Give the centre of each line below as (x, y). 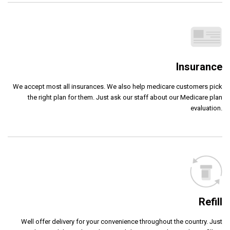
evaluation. (206, 108)
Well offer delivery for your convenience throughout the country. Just (122, 221)
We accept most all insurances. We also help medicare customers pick (118, 87)
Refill (210, 202)
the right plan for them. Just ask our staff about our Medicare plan (125, 97)
